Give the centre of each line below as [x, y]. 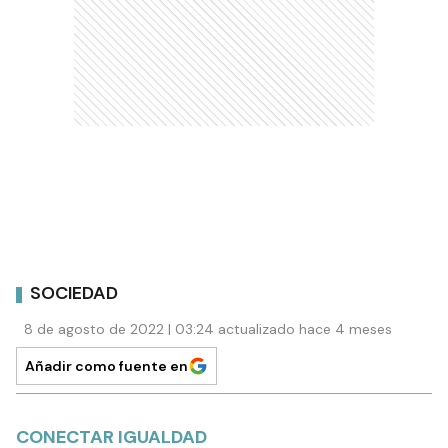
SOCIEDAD [74, 293]
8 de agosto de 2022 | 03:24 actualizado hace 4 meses [208, 328]
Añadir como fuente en [106, 365]
